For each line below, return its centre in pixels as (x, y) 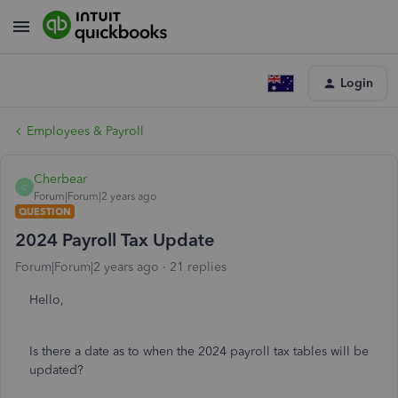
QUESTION (45, 211)
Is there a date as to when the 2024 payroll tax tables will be (199, 351)
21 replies (198, 267)
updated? (56, 370)
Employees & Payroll (85, 131)
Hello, (48, 300)
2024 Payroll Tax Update (115, 240)
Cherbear (60, 179)
